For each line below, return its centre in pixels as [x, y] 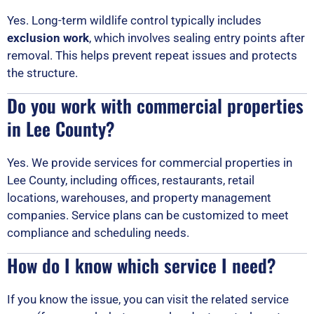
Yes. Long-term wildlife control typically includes [134, 20]
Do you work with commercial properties [155, 105]
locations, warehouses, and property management [139, 197]
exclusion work [48, 37]
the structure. [42, 73]
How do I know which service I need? [142, 265]
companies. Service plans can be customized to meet [148, 215]
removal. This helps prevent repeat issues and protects [152, 55]
